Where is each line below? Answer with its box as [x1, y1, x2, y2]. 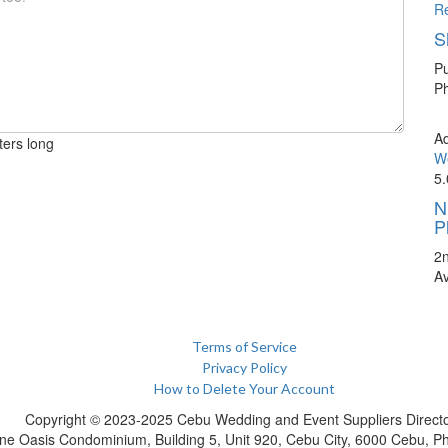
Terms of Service [191, 338, 297, 355]
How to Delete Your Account [153, 380, 335, 397]
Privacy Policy [201, 359, 287, 376]
